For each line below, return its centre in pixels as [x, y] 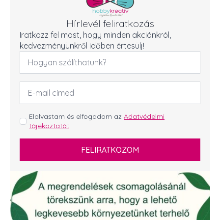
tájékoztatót [49, 126]
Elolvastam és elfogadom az [76, 117]
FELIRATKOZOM [110, 150]
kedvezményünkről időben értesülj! [82, 46]
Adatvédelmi [144, 117]
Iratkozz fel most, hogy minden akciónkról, [95, 35]
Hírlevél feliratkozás [110, 24]
